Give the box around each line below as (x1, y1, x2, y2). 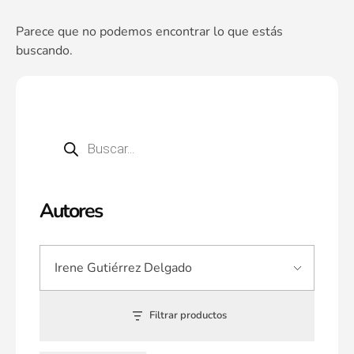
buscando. (16, 42, 73, 59)
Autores (40, 198, 102, 224)
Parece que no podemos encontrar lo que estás (16, 23, 283, 40)
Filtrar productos (149, 308, 227, 323)
